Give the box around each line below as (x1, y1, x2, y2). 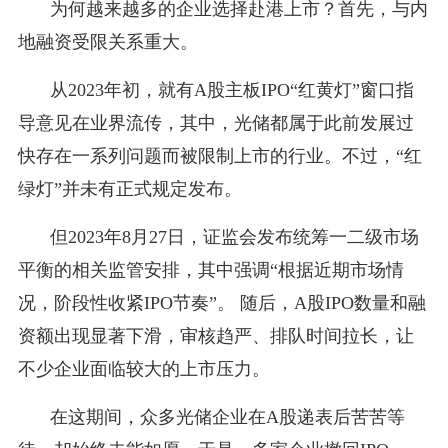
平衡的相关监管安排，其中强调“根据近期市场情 (17, 259, 404, 280)
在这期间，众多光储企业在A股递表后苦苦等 (49, 406, 405, 427)
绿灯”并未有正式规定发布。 (17, 178, 242, 199)
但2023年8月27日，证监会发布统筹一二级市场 (49, 226, 419, 247)
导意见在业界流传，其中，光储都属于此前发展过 (17, 112, 414, 133)
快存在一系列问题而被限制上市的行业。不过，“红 (17, 145, 422, 166)
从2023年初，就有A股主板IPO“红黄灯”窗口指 (49, 79, 414, 100)
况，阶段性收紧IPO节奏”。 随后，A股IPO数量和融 (17, 292, 426, 313)
